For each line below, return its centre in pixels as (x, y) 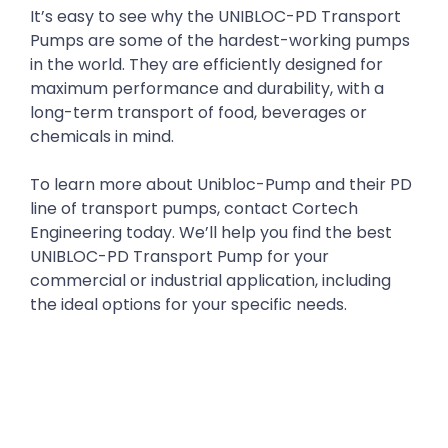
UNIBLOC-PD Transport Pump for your (179, 257)
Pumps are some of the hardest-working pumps (220, 41)
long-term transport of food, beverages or (198, 113)
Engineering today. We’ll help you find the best (211, 233)
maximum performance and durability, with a (207, 89)
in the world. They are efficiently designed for (206, 65)
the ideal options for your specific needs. (188, 305)
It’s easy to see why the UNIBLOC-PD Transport (215, 17)
